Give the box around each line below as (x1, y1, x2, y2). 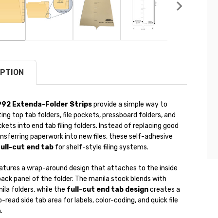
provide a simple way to (91, 100, 167, 109)
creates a (148, 185, 180, 194)
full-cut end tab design (66, 185, 148, 194)
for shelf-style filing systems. (53, 143, 148, 152)
